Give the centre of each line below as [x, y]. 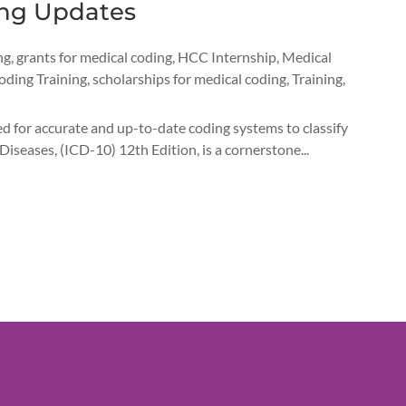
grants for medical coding [94, 57]
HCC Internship [227, 57]
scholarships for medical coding [189, 79]
